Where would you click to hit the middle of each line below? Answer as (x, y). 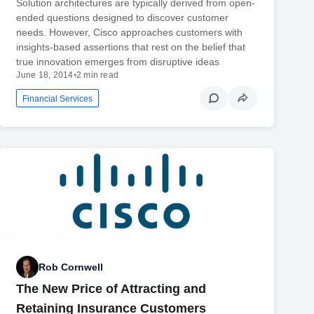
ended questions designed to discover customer (123, 17)
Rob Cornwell (71, 267)
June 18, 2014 (45, 75)
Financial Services (58, 98)
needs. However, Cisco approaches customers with (130, 32)
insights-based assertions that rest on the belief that (131, 47)
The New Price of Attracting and (111, 289)
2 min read (97, 75)
